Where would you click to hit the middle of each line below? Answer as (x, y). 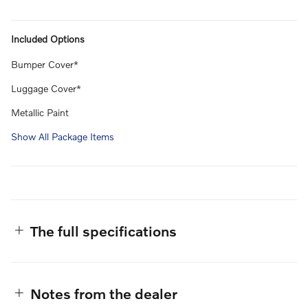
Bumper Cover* (45, 65)
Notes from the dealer (104, 294)
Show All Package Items (63, 137)
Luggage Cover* (46, 89)
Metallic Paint (40, 113)
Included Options (48, 39)
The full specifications (103, 231)
